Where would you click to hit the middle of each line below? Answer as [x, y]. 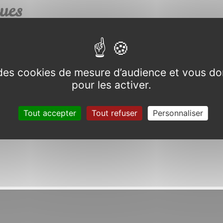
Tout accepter [50, 113]
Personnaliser [178, 113]
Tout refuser [114, 113]
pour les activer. [111, 85]
